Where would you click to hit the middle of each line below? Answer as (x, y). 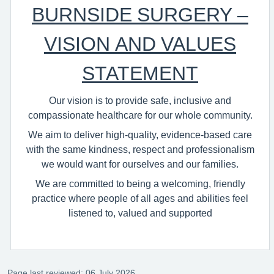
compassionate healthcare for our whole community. (140, 115)
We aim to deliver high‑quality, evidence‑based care (140, 135)
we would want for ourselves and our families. (140, 164)
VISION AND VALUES (140, 44)
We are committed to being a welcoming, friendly (140, 183)
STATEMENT (140, 73)
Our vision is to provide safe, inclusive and (140, 100)
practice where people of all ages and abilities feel (140, 198)
